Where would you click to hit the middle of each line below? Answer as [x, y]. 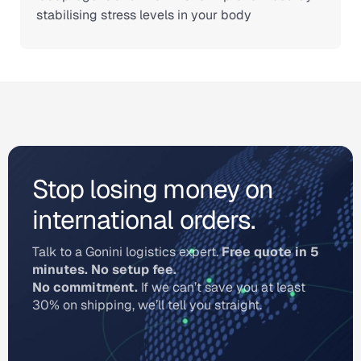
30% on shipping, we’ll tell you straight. [147, 305]
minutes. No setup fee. [104, 270]
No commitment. [85, 287]
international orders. [143, 220]
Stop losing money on [153, 189]
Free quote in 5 [270, 252]
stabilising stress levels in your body [144, 15]
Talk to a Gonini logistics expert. [127, 252]
